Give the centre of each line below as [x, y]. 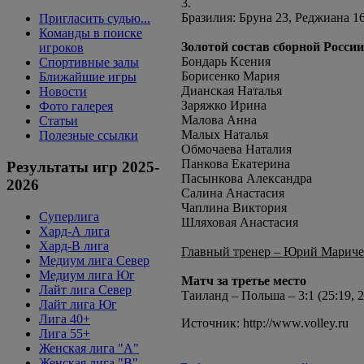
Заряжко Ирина [224, 105]
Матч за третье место [244, 281]
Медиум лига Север [94, 260]
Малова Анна [219, 120]
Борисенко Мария [230, 76]
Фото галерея [76, 106]
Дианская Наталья [232, 91]
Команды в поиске [91, 33]
